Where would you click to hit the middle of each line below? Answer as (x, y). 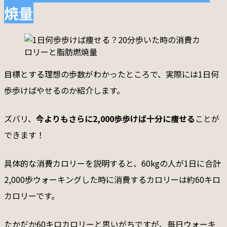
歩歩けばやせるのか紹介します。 (64, 90)
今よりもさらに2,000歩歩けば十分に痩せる (116, 118)
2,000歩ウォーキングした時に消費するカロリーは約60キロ (112, 179)
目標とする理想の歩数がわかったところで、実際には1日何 (111, 74)
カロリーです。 (32, 195)
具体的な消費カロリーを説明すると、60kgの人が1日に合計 (112, 163)
